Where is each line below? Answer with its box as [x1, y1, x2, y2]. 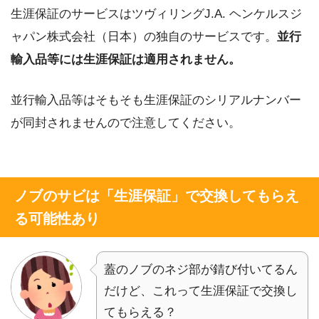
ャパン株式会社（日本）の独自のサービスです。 [11, 29, 277, 43]
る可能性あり [14, 211, 100, 226]
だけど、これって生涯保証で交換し [104, 284, 298, 298]
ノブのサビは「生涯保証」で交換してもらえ [14, 188, 299, 204]
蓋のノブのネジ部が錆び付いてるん [104, 263, 298, 276]
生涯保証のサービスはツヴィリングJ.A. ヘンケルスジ [11, 6, 302, 21]
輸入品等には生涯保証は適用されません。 [11, 52, 241, 66]
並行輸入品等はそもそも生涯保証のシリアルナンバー [11, 93, 301, 107]
